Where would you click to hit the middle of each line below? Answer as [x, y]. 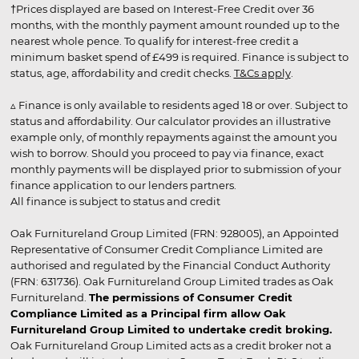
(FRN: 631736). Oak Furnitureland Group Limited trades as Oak [171, 281]
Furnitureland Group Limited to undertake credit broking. [171, 329]
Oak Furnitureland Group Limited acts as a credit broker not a [171, 345]
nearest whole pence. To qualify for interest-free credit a [154, 40]
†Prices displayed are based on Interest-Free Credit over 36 [162, 8]
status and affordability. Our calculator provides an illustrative [170, 121]
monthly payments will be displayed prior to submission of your [175, 169]
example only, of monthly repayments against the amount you [173, 137]
